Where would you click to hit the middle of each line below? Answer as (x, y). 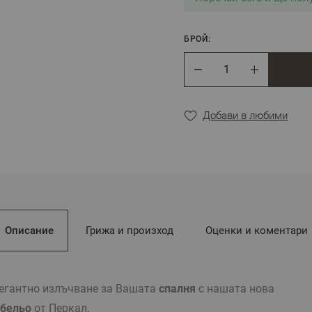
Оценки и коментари (256, 230)
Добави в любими (245, 115)
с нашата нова (235, 288)
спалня (177, 288)
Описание (29, 230)
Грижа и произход (129, 230)
